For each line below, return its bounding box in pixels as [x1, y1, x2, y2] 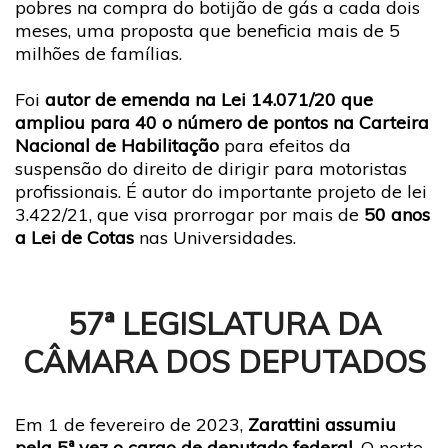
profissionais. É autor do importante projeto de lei [15, 179, 427, 203]
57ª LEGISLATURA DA [67, 303, 381, 343]
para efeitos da [219, 133, 351, 157]
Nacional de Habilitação [15, 133, 219, 157]
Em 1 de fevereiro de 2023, [15, 412, 248, 436]
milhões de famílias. [15, 42, 182, 65]
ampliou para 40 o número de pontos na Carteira [15, 110, 429, 134]
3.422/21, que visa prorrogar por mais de [15, 202, 364, 226]
